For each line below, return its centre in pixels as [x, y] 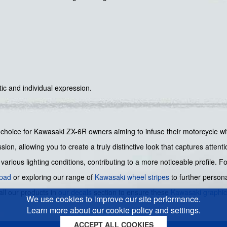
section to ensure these [131, 192]
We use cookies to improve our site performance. [113, 199]
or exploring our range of [53, 177]
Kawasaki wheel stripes [132, 177]
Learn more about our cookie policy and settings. [113, 210]
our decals [75, 192]
